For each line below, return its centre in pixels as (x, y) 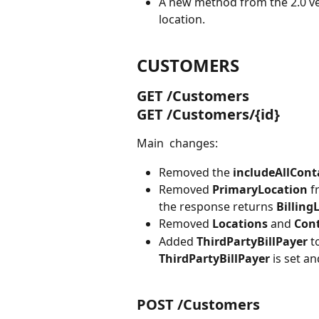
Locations (241, 224)
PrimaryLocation (261, 190)
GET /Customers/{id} (208, 115)
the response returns (218, 207)
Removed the (196, 172)
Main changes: (177, 143)
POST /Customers (198, 304)
